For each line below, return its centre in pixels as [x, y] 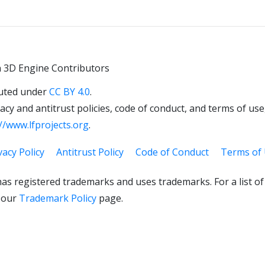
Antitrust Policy [90, 152]
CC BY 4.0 [70, 92]
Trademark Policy [58, 198]
